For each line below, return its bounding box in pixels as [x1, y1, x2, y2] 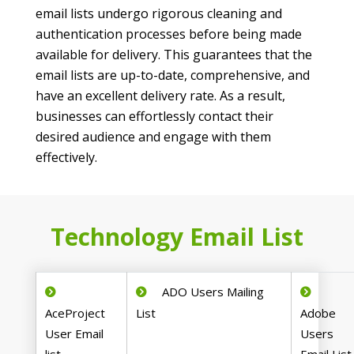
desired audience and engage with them [36, 128, 271, 146]
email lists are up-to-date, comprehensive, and [36, 66, 310, 85]
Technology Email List [51, 220, 303, 254]
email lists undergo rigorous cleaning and [36, 5, 282, 23]
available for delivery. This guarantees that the [36, 46, 312, 64]
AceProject [45, 305, 106, 322]
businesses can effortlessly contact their [36, 107, 273, 126]
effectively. [36, 149, 97, 167]
